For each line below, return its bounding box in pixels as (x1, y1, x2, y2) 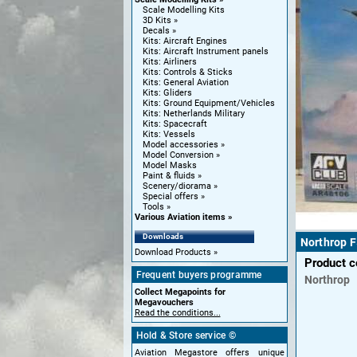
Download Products (134, 247, 211, 257)
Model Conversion (142, 150, 214, 160)
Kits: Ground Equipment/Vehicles (142, 98, 275, 108)
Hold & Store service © (135, 330, 236, 341)
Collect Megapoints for (134, 287, 226, 297)
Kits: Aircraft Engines (142, 36, 227, 46)
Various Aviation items (134, 212, 226, 222)
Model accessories (142, 139, 218, 150)
